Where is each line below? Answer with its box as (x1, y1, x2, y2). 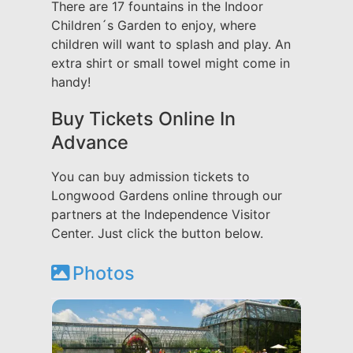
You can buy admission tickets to (51, 169, 250, 185)
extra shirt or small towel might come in (51, 55, 290, 72)
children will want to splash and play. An (51, 36, 291, 53)
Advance (51, 131, 128, 154)
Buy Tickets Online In (51, 107, 236, 131)
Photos (72, 262, 135, 285)
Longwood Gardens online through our (51, 188, 282, 204)
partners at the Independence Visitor (51, 206, 270, 223)
